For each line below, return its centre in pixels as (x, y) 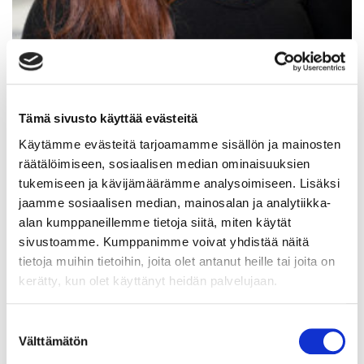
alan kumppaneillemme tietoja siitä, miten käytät (155, 222)
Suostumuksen (47, 325)
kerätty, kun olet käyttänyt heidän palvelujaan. (148, 280)
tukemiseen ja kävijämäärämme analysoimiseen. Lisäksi (179, 183)
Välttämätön (54, 341)
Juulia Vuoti (182, 63)
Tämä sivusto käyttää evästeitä (108, 119)
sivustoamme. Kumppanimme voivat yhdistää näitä (164, 241)
